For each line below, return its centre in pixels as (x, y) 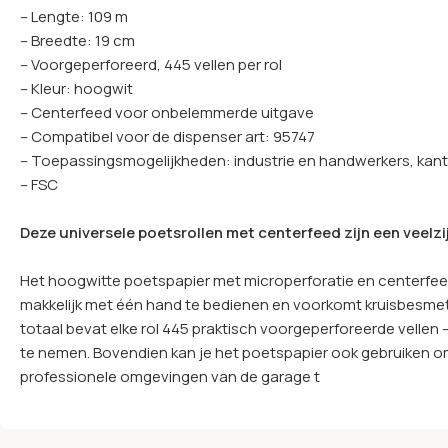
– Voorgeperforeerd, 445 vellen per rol (151, 64)
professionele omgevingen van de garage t (170, 376)
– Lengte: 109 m (74, 16)
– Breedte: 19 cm (77, 40)
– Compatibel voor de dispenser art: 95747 (167, 136)
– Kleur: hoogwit (76, 88)
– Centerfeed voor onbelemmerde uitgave (167, 112)
